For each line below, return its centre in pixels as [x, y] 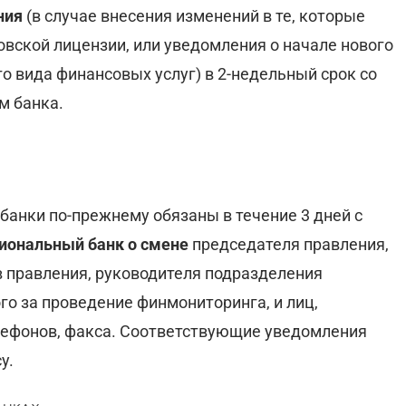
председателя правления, [290, 244]
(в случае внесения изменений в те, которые [194, 16]
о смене [160, 244]
